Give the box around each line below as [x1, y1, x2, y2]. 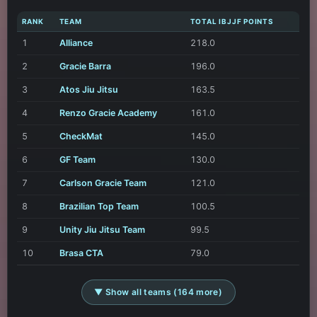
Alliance [59, 38, 93, 49]
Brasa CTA [59, 248, 103, 259]
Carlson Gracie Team [59, 178, 146, 189]
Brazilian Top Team [59, 201, 139, 212]
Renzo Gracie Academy [59, 108, 157, 119]
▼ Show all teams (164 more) [94, 286, 223, 297]
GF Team [59, 154, 96, 166]
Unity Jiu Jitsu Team [59, 224, 145, 236]
